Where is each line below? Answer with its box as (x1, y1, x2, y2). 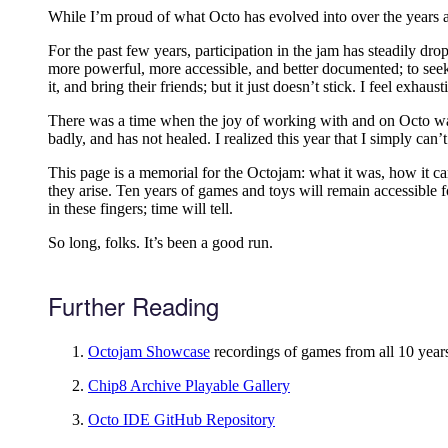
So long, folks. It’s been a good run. (48, 234, 273, 252)
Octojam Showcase (88, 343, 210, 361)
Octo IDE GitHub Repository (88, 411, 275, 429)
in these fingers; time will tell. (48, 200, 233, 218)
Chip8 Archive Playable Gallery (88, 377, 290, 395)
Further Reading (48, 288, 219, 324)
